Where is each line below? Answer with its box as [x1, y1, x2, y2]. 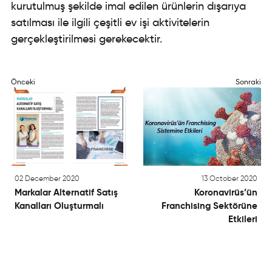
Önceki [11, 76, 35, 86]
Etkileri [228, 213, 257, 225]
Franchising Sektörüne [161, 200, 257, 212]
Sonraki [236, 76, 261, 86]
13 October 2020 [202, 174, 257, 183]
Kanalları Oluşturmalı [15, 200, 104, 212]
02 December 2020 [15, 174, 80, 183]
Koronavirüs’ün [194, 186, 257, 199]
